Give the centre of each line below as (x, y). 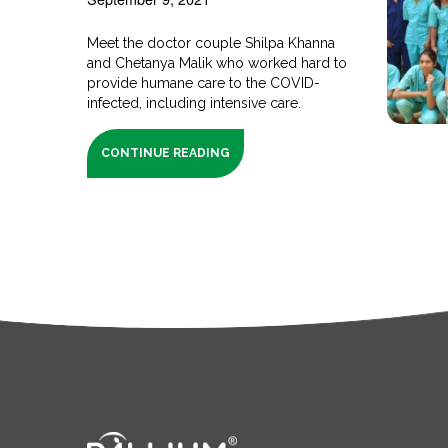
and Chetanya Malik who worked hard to (217, 62)
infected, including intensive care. (194, 102)
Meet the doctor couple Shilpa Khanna (211, 42)
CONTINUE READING (166, 152)
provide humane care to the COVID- (204, 82)
